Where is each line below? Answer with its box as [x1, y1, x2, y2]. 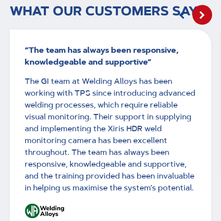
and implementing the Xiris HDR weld [25, 123, 162, 134]
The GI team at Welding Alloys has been [25, 75, 172, 86]
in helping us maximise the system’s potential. [25, 182, 194, 193]
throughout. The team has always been [25, 147, 169, 157]
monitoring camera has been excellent [25, 135, 167, 146]
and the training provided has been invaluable [25, 170, 194, 181]
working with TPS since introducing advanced [25, 87, 195, 98]
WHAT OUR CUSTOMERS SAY [10, 2, 198, 20]
